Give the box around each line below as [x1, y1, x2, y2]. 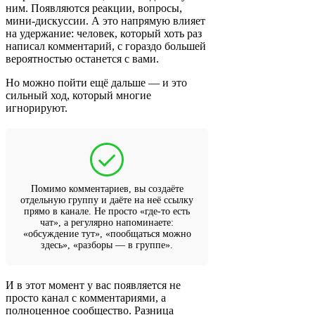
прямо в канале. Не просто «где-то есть [24, 206, 190, 217]
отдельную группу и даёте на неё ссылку [20, 195, 193, 206]
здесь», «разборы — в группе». [41, 240, 173, 251]
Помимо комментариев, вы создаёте [30, 184, 184, 195]
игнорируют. [6, 102, 67, 115]
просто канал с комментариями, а [6, 292, 166, 304]
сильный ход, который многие [6, 89, 151, 102]
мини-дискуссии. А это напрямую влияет [6, 15, 205, 27]
